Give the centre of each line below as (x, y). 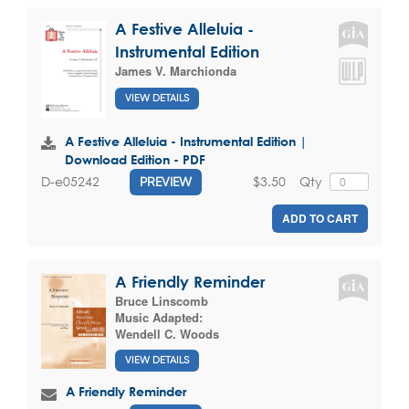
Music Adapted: (159, 317)
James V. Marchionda (176, 71)
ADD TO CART (320, 218)
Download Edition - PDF (135, 159)
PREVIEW (166, 181)
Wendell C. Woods (167, 333)
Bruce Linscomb (162, 300)
